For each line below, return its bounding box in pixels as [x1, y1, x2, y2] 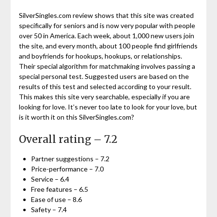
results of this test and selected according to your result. [18, 82, 191, 91]
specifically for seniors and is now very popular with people [18, 21, 195, 30]
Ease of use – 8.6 [31, 195, 82, 203]
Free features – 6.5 [31, 185, 88, 193]
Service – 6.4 [31, 174, 69, 183]
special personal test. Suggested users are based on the [18, 72, 189, 80]
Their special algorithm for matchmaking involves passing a [18, 62, 195, 70]
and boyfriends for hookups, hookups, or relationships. [18, 51, 182, 60]
